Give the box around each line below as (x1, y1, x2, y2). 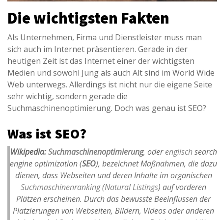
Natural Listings (105, 182, 158, 193)
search (194, 146, 217, 158)
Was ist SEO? (7, 125, 86, 143)
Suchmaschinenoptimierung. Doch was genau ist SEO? (7, 103, 206, 114)
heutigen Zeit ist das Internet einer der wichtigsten (7, 55, 194, 67)
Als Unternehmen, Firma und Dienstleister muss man (7, 32, 202, 43)
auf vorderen (161, 182, 206, 193)
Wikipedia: (10, 146, 48, 158)
